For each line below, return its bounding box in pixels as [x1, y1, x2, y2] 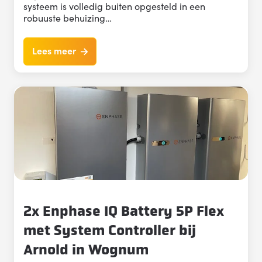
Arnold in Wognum [23, 241, 149, 258]
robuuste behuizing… [23, 11, 112, 25]
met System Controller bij [23, 222, 196, 239]
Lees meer [32, 44, 76, 57]
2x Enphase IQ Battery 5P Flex [23, 202, 224, 220]
